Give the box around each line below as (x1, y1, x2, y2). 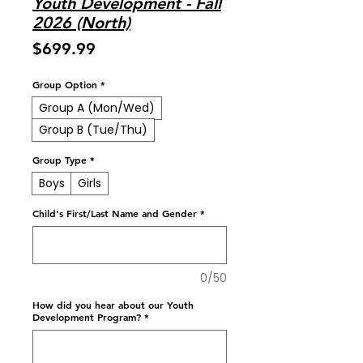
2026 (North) (32, 13, 130, 32)
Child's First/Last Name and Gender (32, 207, 197, 220)
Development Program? (32, 310, 141, 323)
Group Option (32, 78, 97, 91)
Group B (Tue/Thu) (39, 122, 147, 138)
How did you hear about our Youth (32, 298, 194, 311)
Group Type (32, 153, 87, 166)
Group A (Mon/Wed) (39, 100, 155, 116)
